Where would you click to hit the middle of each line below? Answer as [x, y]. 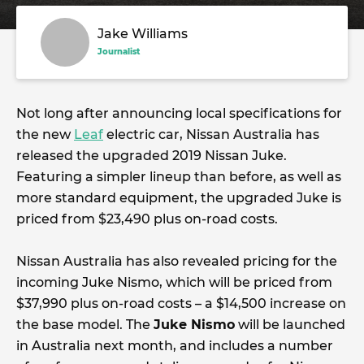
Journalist [119, 52]
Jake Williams [143, 34]
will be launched [290, 325]
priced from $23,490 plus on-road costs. [147, 219]
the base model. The [85, 325]
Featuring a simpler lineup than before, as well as [179, 177]
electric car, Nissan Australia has [211, 134]
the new [45, 134]
